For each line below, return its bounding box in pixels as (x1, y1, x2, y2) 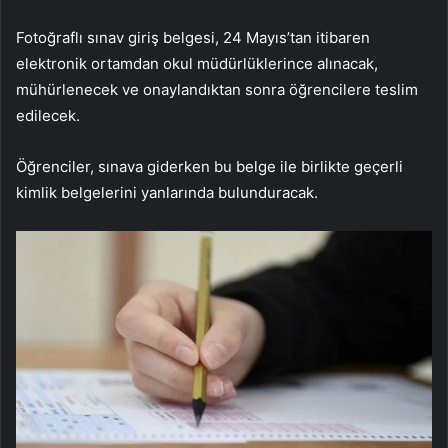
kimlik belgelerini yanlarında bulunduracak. (16, 183, 318, 203)
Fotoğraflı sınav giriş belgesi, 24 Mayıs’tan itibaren (16, 28, 370, 48)
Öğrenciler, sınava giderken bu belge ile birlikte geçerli (16, 157, 403, 177)
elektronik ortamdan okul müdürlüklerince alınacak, (16, 54, 378, 74)
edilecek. (16, 106, 80, 126)
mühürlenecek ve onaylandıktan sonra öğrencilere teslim (16, 80, 418, 100)
